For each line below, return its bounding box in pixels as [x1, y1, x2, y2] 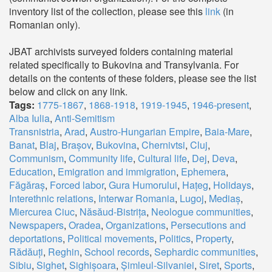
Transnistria [9, 124, 59, 138]
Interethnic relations [9, 191, 93, 205]
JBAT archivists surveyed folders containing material [9, 44, 233, 58]
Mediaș [209, 191, 240, 205]
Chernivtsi [141, 138, 185, 152]
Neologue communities [151, 205, 251, 219]
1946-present [192, 98, 249, 112]
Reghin [48, 245, 80, 259]
